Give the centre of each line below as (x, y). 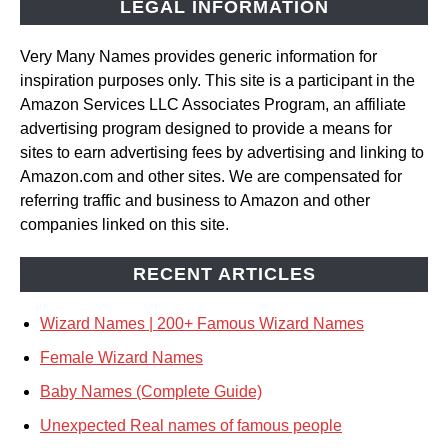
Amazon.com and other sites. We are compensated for (211, 177)
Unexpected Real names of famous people (191, 426)
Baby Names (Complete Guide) (151, 392)
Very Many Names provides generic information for (198, 57)
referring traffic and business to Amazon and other (195, 201)
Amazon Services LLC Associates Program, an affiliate (213, 105)
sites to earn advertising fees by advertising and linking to (222, 153)
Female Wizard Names (121, 358)
